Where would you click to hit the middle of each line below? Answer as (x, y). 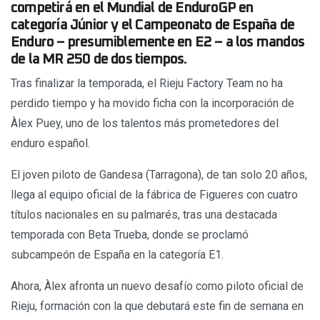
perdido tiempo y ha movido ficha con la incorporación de (152, 104)
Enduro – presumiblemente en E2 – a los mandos (158, 42)
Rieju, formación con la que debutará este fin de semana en (157, 306)
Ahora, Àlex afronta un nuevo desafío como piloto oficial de (157, 286)
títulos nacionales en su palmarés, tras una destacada (144, 215)
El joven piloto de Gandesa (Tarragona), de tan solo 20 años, (159, 175)
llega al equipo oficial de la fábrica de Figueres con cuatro (154, 195)
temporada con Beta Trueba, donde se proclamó (130, 235)
